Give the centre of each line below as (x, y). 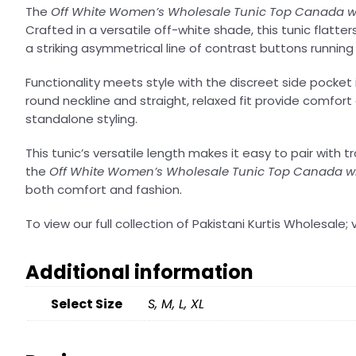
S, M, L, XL (176, 304)
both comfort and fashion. (104, 189)
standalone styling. (81, 118)
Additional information (139, 272)
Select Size (87, 304)
